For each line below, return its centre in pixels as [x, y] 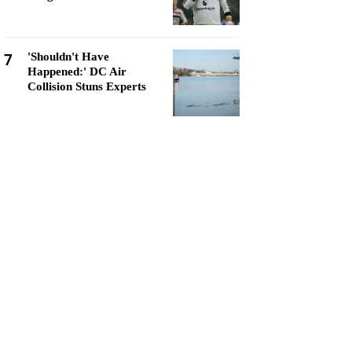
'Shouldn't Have [68, 57]
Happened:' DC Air [77, 71]
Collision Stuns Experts [87, 86]
